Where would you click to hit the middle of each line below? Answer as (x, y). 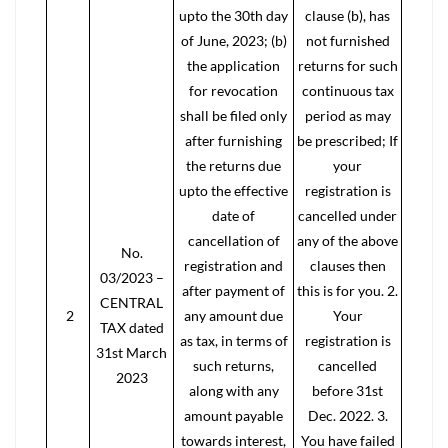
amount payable (233, 415)
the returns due (233, 165)
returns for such (347, 65)
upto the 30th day (233, 15)
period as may (347, 115)
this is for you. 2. (347, 290)
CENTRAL (131, 302)
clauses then (347, 265)
